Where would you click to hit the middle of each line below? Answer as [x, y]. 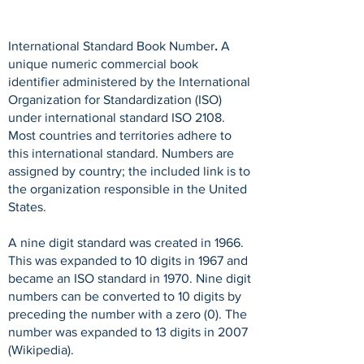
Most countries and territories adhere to [120, 135]
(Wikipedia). [41, 350]
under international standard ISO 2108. [117, 117]
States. [27, 207]
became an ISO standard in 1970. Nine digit [130, 278]
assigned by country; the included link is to [129, 171]
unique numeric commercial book [103, 64]
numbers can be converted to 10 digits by [125, 296]
